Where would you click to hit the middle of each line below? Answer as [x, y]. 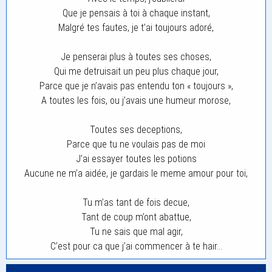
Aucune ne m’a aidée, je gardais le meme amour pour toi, [136, 173]
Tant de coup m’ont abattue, [136, 217]
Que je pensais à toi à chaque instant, [136, 13]
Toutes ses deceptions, [136, 130]
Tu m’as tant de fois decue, [136, 202]
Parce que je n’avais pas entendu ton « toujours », [136, 86]
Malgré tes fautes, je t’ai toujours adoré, [136, 28]
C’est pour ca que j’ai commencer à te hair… [136, 246]
